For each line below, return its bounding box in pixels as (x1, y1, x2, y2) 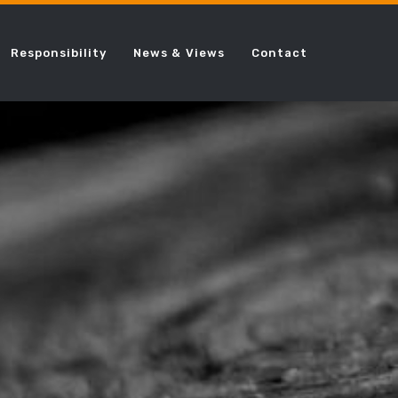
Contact (251, 45, 307, 60)
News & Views (133, 45, 225, 60)
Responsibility (10, 45, 107, 60)
